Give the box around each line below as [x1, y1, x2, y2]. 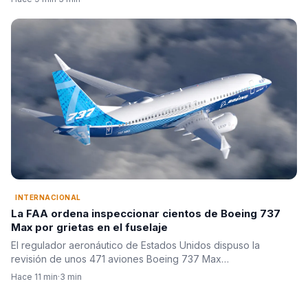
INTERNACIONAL [15, 193, 81, 202]
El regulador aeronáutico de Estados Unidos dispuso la [11, 239, 260, 252]
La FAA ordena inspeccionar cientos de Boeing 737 [11, 207, 280, 221]
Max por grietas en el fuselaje [11, 221, 168, 234]
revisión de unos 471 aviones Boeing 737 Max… [11, 253, 229, 265]
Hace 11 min [11, 272, 58, 283]
